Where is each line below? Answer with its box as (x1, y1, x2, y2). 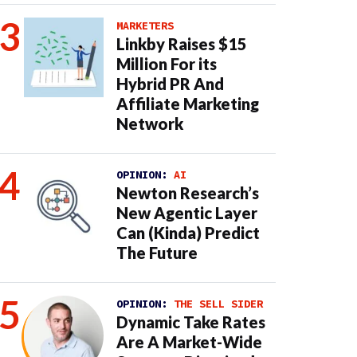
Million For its (116, 54, 217, 73)
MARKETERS (116, 18, 174, 33)
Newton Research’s (116, 183, 259, 202)
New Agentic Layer (116, 203, 257, 222)
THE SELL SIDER (174, 296, 263, 311)
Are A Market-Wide (116, 332, 262, 351)
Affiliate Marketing (116, 94, 259, 113)
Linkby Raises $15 (116, 34, 247, 53)
